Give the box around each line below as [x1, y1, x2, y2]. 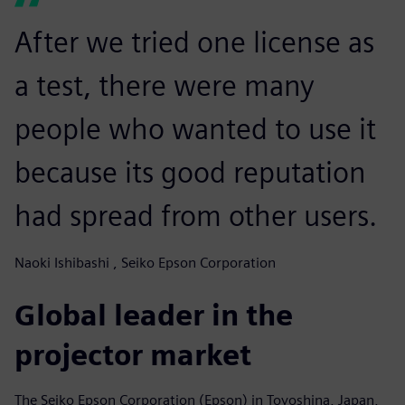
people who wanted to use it [14, 110, 376, 146]
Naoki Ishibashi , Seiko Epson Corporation [14, 253, 276, 271]
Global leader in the [14, 297, 293, 333]
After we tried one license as [14, 24, 374, 60]
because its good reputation [14, 154, 366, 190]
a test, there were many [14, 67, 315, 103]
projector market [14, 336, 251, 372]
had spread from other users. [14, 197, 377, 233]
